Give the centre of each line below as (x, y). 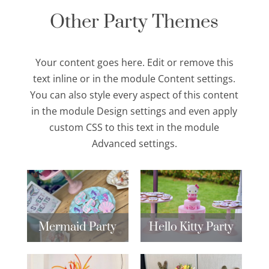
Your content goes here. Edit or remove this (134, 62)
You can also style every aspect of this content (134, 95)
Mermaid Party (78, 227)
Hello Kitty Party (192, 227)
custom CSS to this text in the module (134, 127)
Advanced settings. (134, 143)
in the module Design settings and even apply (134, 111)
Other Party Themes (134, 22)
